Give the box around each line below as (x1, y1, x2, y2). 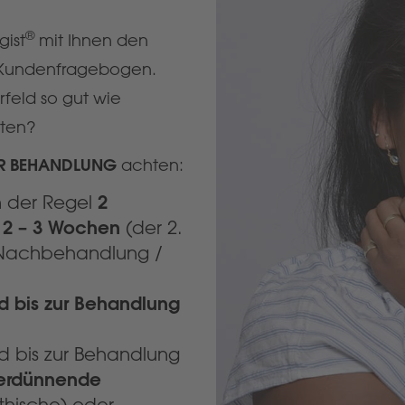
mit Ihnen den (34, 30, 148, 51)
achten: (117, 155, 184, 175)
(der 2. (120, 216, 183, 239)
